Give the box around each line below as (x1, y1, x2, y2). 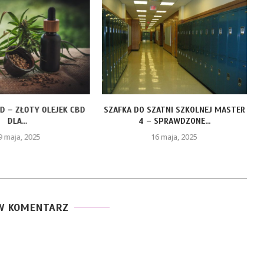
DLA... (7, 116, 27, 127)
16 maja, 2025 (151, 131, 198, 143)
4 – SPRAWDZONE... (138, 116, 210, 127)
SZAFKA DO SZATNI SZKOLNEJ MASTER (103, 105, 245, 115)
